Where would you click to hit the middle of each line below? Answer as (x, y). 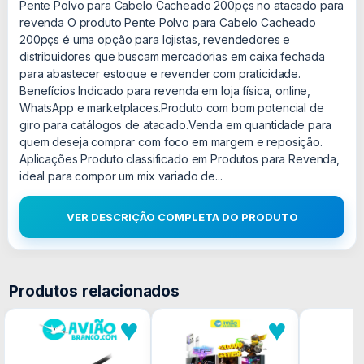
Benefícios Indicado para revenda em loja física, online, (165, 91)
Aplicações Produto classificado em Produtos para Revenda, (180, 159)
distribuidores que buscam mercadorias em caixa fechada (172, 56)
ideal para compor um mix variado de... (121, 176)
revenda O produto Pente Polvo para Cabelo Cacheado (168, 22)
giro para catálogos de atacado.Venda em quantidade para (176, 125)
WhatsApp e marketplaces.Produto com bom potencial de (172, 108)
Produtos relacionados (95, 291)
